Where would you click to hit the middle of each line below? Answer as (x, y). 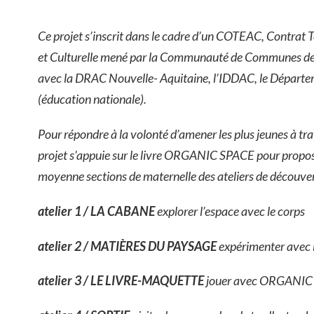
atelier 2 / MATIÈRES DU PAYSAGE (128, 246)
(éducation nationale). (92, 99)
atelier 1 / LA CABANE (97, 211)
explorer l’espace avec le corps (231, 211)
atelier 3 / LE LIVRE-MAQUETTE (122, 281)
